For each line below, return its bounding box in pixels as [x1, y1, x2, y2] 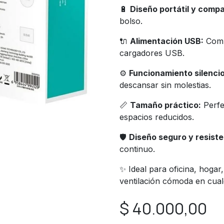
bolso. [119, 16, 142, 26]
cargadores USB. [119, 48, 184, 58]
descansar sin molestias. [119, 80, 211, 90]
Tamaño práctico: [130, 100, 201, 110]
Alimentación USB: [130, 36, 203, 46]
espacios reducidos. [119, 112, 194, 122]
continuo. [119, 144, 155, 154]
